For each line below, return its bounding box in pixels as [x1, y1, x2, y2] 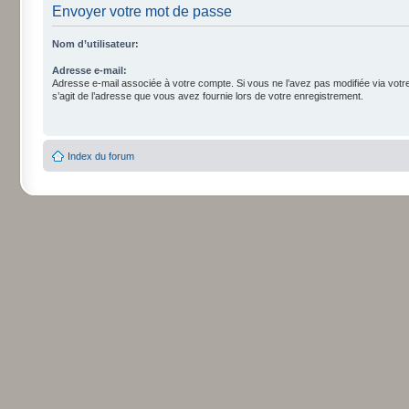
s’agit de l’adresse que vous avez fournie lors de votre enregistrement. [52, 89, 363, 101]
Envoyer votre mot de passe [52, 3, 232, 19]
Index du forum [68, 150, 134, 162]
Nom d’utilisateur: [52, 37, 139, 49]
